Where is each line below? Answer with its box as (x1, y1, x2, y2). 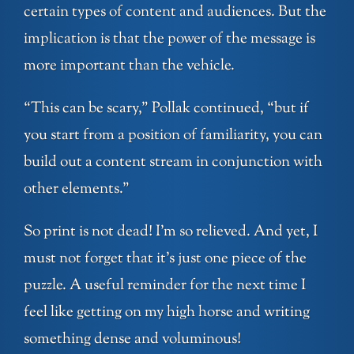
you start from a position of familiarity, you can (24, 125, 322, 147)
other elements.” (24, 179, 130, 201)
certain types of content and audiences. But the (24, 2, 326, 24)
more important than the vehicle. (24, 55, 235, 77)
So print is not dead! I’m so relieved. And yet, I (24, 221, 318, 243)
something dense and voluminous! (24, 329, 241, 351)
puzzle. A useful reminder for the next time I (24, 275, 306, 297)
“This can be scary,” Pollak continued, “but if (24, 98, 309, 120)
